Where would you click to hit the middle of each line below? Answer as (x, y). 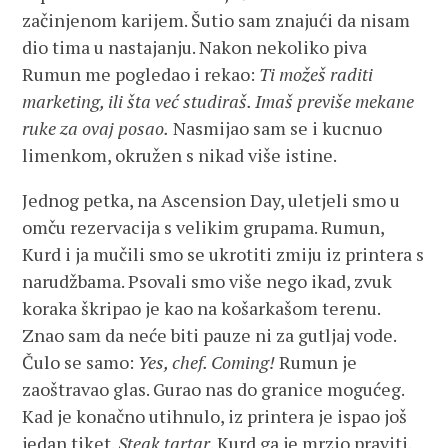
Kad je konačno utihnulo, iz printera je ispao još (215, 416)
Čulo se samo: (80, 362)
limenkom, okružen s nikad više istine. (180, 155)
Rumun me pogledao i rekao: (141, 74)
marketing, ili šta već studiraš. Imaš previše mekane (218, 101)
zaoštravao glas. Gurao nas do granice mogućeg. (213, 389)
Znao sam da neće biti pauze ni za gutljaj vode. (209, 335)
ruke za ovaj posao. (96, 128)
